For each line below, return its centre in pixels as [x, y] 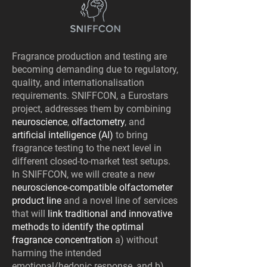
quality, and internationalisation [78, 83]
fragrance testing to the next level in [87, 148]
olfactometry [98, 122]
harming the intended [57, 253]
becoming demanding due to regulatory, [95, 69]
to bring [131, 135]
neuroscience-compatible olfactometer [92, 187]
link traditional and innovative [110, 214]
